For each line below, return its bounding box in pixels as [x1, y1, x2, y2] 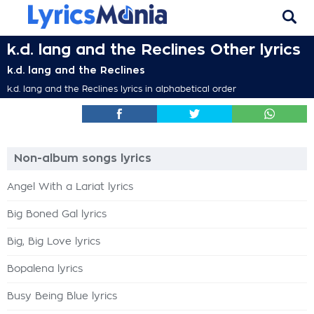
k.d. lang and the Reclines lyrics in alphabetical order [7, 85, 236, 93]
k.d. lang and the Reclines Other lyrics [7, 42, 301, 57]
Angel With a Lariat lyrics [7, 182, 133, 192]
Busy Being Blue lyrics [7, 292, 117, 301]
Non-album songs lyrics [14, 153, 151, 164]
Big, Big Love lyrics [7, 237, 100, 247]
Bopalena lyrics [7, 264, 83, 274]
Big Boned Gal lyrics [7, 210, 107, 219]
